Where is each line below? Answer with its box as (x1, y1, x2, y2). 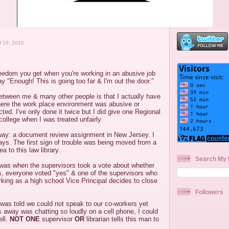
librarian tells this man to (84, 215, 159, 223)
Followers (195, 188, 223, 195)
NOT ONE (10, 215, 40, 223)
